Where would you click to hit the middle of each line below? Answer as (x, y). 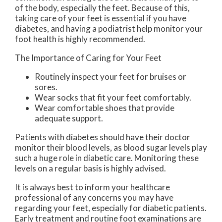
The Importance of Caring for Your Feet (88, 58)
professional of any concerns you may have (94, 198)
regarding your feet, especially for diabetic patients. (111, 208)
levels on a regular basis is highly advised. (90, 168)
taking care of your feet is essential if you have (101, 18)
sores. (46, 87)
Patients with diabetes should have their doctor (103, 137)
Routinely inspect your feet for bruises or (111, 77)
